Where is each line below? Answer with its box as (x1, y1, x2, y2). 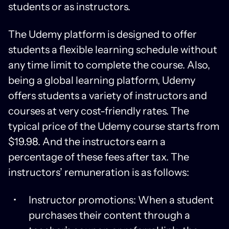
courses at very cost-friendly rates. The (8, 104, 189, 117)
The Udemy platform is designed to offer (8, 28, 197, 40)
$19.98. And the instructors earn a (8, 135, 166, 148)
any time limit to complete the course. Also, (8, 58, 210, 71)
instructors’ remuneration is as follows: (8, 166, 189, 178)
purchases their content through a (29, 209, 190, 221)
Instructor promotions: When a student (29, 193, 214, 206)
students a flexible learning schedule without (8, 43, 217, 56)
